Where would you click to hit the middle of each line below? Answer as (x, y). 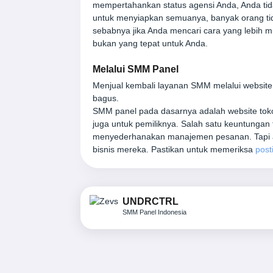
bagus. (106, 98)
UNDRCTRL (151, 201)
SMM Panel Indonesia (154, 212)
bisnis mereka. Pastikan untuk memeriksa (174, 149)
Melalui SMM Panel (136, 69)
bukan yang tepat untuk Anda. (150, 43)
